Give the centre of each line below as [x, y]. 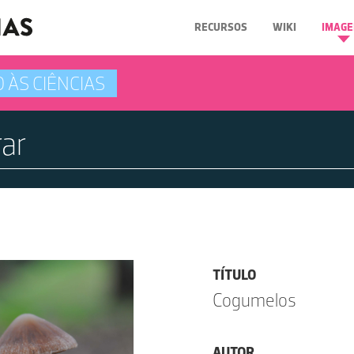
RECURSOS [220, 27]
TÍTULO [234, 275]
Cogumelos [254, 300]
